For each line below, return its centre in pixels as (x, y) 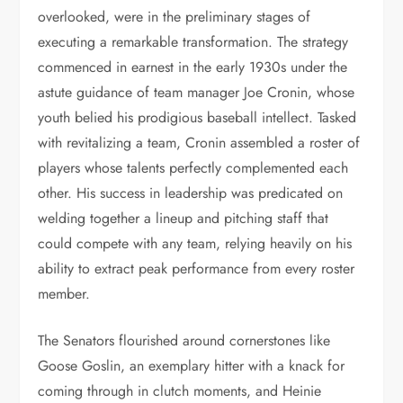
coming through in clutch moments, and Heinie (180, 391)
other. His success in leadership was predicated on (191, 193)
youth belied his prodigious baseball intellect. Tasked (197, 117)
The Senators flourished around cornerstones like (184, 340)
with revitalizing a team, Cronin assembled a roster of (199, 143)
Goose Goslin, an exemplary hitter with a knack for (192, 366)
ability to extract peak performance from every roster (197, 269)
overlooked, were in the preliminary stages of (175, 17)
